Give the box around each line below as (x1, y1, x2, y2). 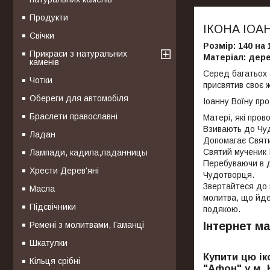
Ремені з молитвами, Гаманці (30, 219, 144, 230)
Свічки (30, 30, 54, 40)
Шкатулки (30, 237, 67, 248)
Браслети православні (30, 111, 118, 121)
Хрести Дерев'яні (30, 165, 99, 175)
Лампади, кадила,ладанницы (30, 147, 148, 157)
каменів (30, 57, 59, 67)
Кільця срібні (30, 256, 80, 266)
